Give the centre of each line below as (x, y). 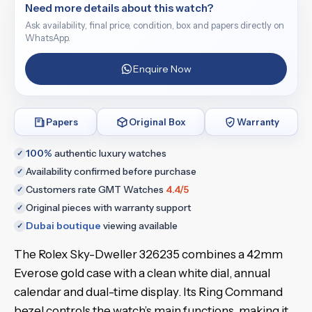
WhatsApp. (48, 38)
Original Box (157, 122)
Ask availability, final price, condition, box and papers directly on (155, 25)
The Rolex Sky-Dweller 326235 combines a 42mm (148, 254)
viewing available (139, 226)
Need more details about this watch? (119, 8)
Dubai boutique (63, 226)
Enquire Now (162, 69)
